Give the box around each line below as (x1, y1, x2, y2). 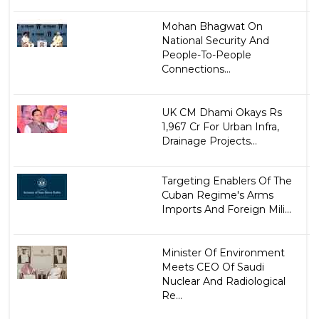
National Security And (161, 34, 269, 48)
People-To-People (161, 48, 251, 62)
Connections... (161, 63, 231, 76)
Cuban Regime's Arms (161, 189, 273, 202)
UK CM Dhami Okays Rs (161, 106, 282, 120)
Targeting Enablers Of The (161, 174, 292, 188)
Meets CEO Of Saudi (161, 261, 264, 274)
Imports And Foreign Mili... (161, 203, 291, 216)
